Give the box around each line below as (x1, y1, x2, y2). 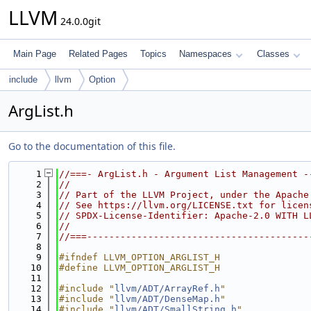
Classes (257, 49, 289, 59)
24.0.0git (58, 15, 101, 28)
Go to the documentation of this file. (8, 140, 176, 153)
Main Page (13, 49, 56, 59)
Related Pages (69, 49, 128, 59)
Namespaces (179, 49, 232, 59)
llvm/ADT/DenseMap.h (115, 294, 220, 304)
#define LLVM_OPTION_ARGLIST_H (59, 262, 220, 273)
